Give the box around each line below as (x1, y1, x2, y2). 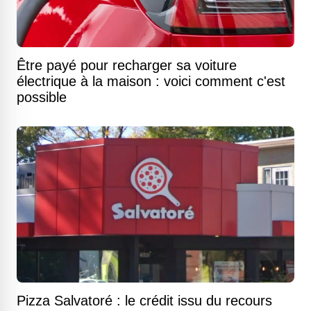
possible (17, 90, 67, 105)
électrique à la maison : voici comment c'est (17, 74, 285, 89)
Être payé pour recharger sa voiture (17, 58, 237, 73)
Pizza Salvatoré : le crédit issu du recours (17, 293, 272, 308)
